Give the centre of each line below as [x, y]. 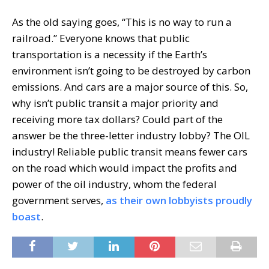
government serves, [59, 200]
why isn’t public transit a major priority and [115, 103]
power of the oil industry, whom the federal [114, 184]
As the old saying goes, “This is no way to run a [122, 22]
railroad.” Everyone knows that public [101, 38]
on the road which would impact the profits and [125, 168]
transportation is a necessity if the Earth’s [110, 54]
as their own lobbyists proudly [179, 200]
